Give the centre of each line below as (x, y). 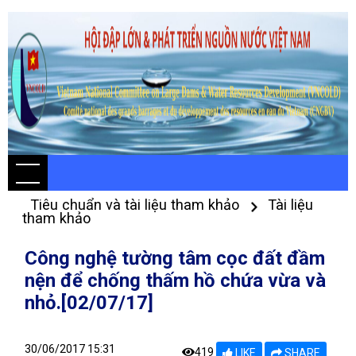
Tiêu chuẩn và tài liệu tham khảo (137, 205)
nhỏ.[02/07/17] (89, 303)
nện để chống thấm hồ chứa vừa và (175, 281)
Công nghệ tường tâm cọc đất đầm (175, 258)
